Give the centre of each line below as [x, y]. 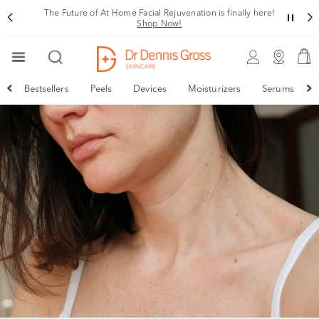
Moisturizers [214, 88]
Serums [278, 88]
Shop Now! [159, 23]
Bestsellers [46, 88]
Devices [150, 88]
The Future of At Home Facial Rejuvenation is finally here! [159, 12]
